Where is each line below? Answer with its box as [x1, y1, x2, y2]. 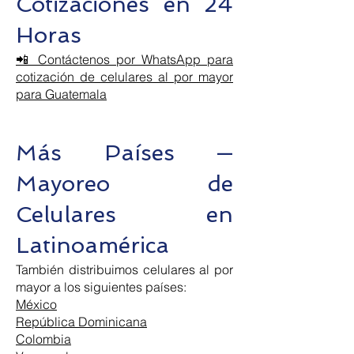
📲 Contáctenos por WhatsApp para [16, 51, 233, 67]
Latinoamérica [16, 232, 169, 258]
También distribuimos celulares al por [16, 262, 233, 277]
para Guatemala [16, 86, 107, 102]
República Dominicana [16, 314, 147, 330]
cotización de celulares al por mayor [16, 69, 233, 85]
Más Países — [16, 140, 233, 166]
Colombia [16, 331, 71, 347]
